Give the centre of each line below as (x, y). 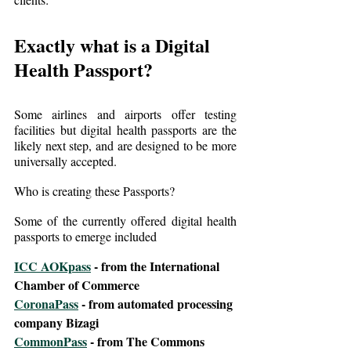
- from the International (157, 266)
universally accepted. (65, 161)
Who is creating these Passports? (94, 190)
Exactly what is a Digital (114, 45)
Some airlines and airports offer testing (125, 114)
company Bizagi (56, 322)
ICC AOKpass (52, 266)
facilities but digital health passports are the (125, 129)
